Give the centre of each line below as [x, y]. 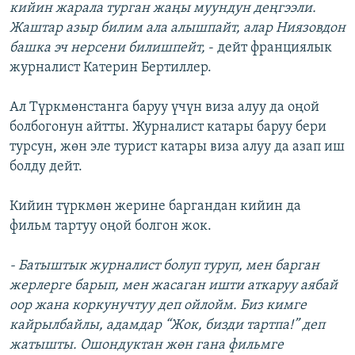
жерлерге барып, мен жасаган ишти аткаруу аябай [174, 285]
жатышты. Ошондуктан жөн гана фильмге [147, 345]
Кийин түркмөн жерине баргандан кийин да [155, 206]
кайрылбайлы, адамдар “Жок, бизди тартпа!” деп [167, 325]
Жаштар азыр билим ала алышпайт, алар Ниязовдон [177, 28]
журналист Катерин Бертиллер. [111, 67]
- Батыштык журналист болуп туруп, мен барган [164, 265]
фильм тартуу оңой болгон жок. [111, 226]
